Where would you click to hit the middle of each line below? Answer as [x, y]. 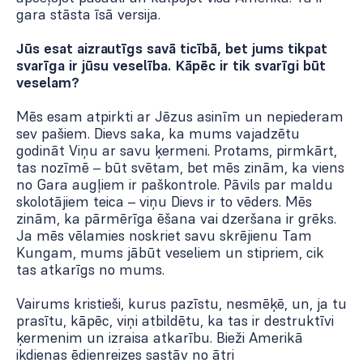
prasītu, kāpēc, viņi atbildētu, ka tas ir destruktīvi [175, 321]
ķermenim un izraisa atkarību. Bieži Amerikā [160, 338]
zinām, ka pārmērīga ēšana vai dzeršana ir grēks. [176, 219]
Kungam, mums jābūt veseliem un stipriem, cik [170, 253]
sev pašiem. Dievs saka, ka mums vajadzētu [158, 134]
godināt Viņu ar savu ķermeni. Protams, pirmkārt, [177, 151]
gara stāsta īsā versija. [88, 15]
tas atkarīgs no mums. [90, 270]
